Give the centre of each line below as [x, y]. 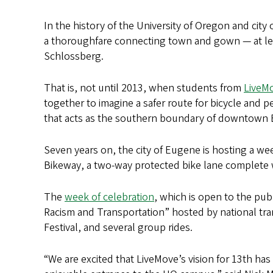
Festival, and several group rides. [118, 227]
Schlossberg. [74, 56]
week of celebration [109, 197]
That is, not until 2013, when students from [144, 88]
